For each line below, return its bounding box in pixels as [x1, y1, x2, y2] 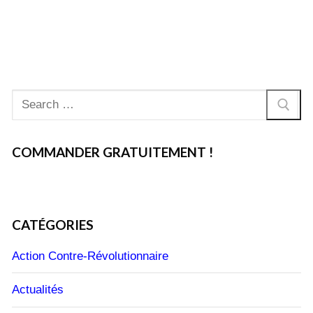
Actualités [12, 283, 64, 297]
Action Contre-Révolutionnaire [12, 249, 168, 263]
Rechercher [11, 91, 72, 105]
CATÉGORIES [12, 217, 94, 233]
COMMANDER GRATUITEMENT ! [12, 144, 213, 160]
